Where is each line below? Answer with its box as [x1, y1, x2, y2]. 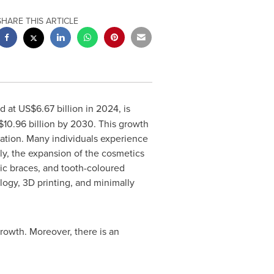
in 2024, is [83, 102, 130, 115]
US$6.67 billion [18, 102, 83, 115]
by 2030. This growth [54, 117, 149, 130]
